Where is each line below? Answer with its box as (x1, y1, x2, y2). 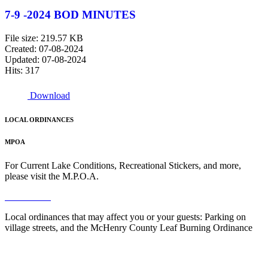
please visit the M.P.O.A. (5, 170, 99, 181)
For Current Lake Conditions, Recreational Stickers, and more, (5, 160, 241, 170)
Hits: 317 (5, 65, 39, 75)
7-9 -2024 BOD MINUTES (5, 8, 136, 22)
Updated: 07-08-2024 (5, 54, 86, 65)
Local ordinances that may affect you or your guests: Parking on (5, 211, 246, 222)
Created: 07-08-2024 (5, 43, 83, 54)
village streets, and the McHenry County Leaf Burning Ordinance (5, 222, 252, 233)
